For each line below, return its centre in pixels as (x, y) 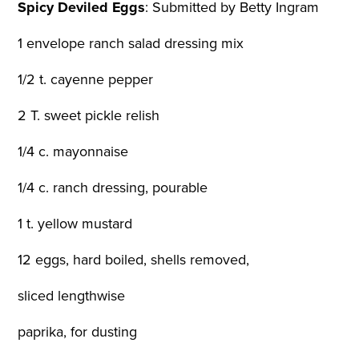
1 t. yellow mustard (77, 224)
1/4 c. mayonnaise (75, 152)
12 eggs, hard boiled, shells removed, (136, 259)
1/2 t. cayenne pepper (88, 80)
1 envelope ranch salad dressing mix (133, 44)
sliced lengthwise (74, 295)
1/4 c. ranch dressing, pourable (115, 188)
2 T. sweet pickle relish (91, 116)
